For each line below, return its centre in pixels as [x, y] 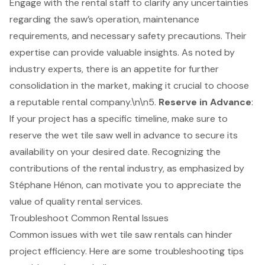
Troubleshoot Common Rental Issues [89, 218]
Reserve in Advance [205, 102]
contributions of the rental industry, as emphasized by [127, 168]
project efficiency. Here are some [82, 251]
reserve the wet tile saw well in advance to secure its [124, 135]
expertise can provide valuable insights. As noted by [122, 52]
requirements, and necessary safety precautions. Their [128, 35]
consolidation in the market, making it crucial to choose [129, 85]
